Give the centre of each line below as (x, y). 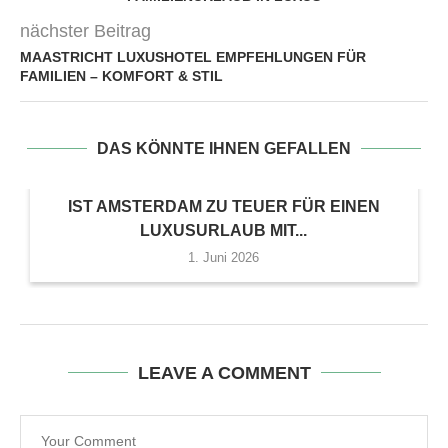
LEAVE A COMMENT (224, 373)
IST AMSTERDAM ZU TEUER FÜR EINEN (223, 206)
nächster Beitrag (85, 31)
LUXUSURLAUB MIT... (224, 230)
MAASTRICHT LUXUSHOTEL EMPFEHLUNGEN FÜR (193, 57)
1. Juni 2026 (224, 257)
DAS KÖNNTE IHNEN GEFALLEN (224, 148)
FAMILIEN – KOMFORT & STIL (121, 76)
